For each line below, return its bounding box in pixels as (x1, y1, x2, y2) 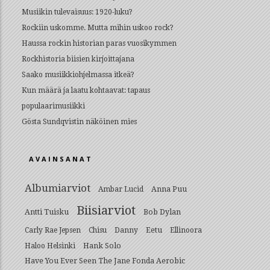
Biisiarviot (77, 203, 136, 218)
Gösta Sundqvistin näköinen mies (22, 118, 137, 126)
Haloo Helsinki (25, 242, 75, 250)
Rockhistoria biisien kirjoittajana (22, 55, 134, 63)
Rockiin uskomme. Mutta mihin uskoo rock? (22, 24, 174, 32)
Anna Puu (151, 184, 187, 193)
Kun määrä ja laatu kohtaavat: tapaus (22, 86, 150, 95)
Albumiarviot (25, 182, 90, 194)
